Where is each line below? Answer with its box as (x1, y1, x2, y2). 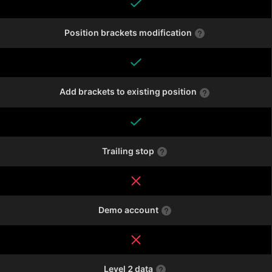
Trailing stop (102, 145, 154, 156)
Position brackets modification (64, 27, 192, 38)
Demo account (98, 204, 158, 215)
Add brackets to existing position (59, 86, 197, 97)
